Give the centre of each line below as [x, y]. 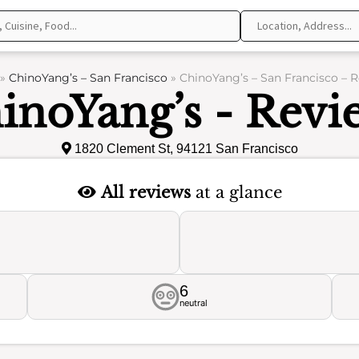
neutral [194, 303]
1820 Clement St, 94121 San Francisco [184, 149]
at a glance [236, 192]
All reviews [145, 192]
